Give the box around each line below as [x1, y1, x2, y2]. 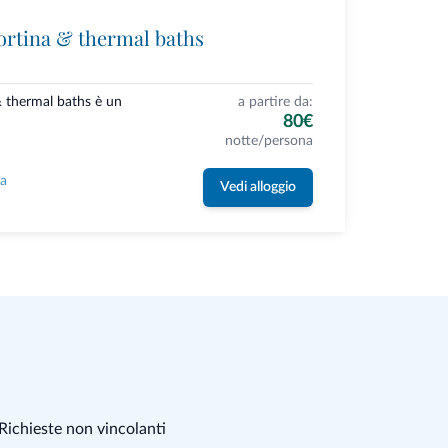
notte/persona [224, 134, 313, 149]
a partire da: [237, 95, 313, 110]
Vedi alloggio [219, 180, 296, 195]
